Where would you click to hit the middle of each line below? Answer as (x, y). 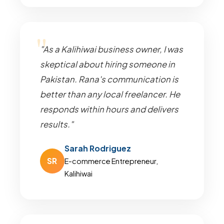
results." (57, 124)
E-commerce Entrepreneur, (111, 161)
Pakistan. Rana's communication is (109, 79)
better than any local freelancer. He (110, 94)
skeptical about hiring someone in (107, 64)
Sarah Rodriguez (97, 148)
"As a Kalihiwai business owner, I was (111, 49)
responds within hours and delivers (109, 109)
